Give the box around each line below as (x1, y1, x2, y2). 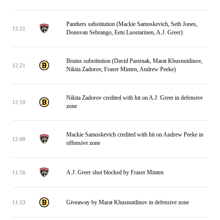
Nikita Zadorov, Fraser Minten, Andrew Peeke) (66, 66, 176, 73)
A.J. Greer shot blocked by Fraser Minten (66, 168, 164, 176)
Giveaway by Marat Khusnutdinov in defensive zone (66, 198, 189, 206)
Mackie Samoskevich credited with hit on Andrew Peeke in (66, 131, 203, 138)
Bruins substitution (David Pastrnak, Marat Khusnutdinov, (66, 57, 202, 64)
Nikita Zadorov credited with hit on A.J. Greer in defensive (66, 94, 203, 101)
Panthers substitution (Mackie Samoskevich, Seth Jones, (66, 21, 197, 27)
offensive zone (66, 139, 100, 146)
